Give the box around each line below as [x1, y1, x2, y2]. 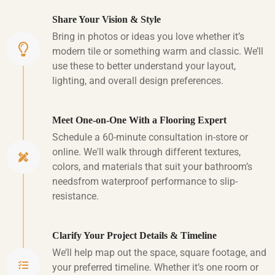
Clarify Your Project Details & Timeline [52, 230, 217, 242]
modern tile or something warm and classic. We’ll [52, 45, 263, 58]
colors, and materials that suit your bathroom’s [52, 161, 252, 173]
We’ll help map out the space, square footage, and [52, 247, 266, 259]
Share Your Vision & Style [52, 14, 161, 26]
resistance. [52, 190, 99, 203]
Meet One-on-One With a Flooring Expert [52, 114, 227, 126]
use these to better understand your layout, [52, 60, 236, 72]
